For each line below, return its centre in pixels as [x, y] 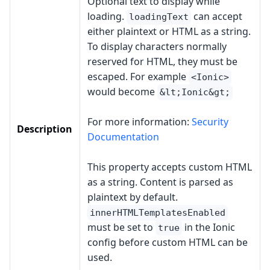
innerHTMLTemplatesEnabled [158, 213]
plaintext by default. [133, 197]
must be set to [121, 227]
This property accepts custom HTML [170, 167]
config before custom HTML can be [168, 242]
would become [122, 92]
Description [45, 129]
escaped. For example [138, 77]
